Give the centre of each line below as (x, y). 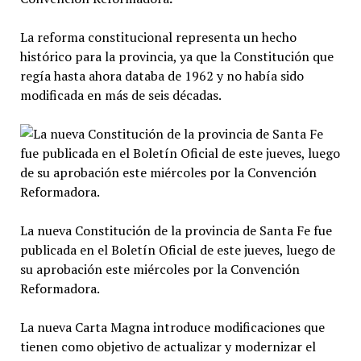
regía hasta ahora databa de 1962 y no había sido (162, 75)
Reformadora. (60, 288)
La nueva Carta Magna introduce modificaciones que (172, 327)
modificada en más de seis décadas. (120, 95)
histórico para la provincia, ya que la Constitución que (176, 56)
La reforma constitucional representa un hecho (158, 37)
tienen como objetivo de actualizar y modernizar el (168, 346)
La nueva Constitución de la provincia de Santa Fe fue (176, 230)
